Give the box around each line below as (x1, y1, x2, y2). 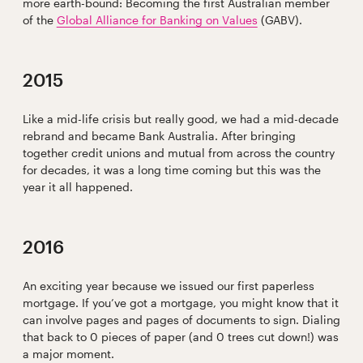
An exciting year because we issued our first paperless (22, 279, 314, 293)
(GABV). (257, 13, 302, 28)
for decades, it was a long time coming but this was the (22, 163, 321, 177)
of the (22, 13, 57, 28)
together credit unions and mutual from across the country (22, 146, 335, 160)
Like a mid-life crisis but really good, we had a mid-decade (22, 112, 339, 126)
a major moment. (22, 347, 114, 361)
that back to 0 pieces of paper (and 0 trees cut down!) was (22, 330, 339, 344)
